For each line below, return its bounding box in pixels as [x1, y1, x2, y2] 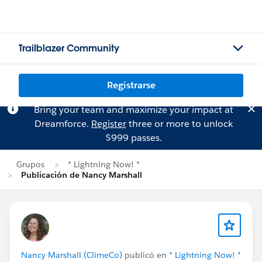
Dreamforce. [34, 118, 91, 130]
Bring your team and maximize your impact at [33, 104, 233, 116]
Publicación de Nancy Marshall [21, 170, 142, 180]
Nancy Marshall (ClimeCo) [21, 250, 122, 260]
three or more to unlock [126, 118, 233, 130]
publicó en [122, 250, 169, 260]
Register [91, 118, 126, 130]
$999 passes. [105, 132, 162, 144]
